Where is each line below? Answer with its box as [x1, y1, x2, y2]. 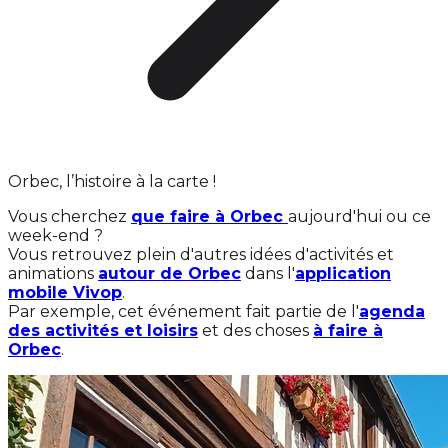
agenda [359, 302, 425, 321]
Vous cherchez [8, 207, 131, 226]
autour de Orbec [98, 264, 241, 283]
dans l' [241, 264, 295, 283]
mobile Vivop [8, 283, 122, 302]
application [295, 264, 391, 283]
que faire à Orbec [131, 207, 288, 226]
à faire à [313, 321, 383, 340]
